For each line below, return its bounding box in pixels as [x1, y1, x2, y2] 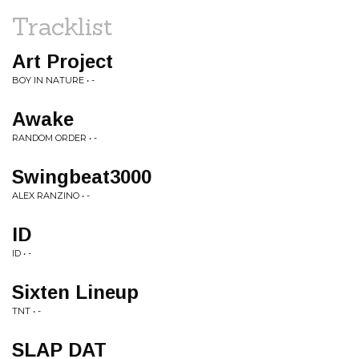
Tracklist [12, 11, 113, 42]
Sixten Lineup [12, 281, 139, 303]
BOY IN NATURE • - [12, 75, 95, 86]
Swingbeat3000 [12, 166, 151, 188]
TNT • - [12, 305, 41, 317]
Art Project [12, 50, 113, 72]
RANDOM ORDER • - [12, 132, 97, 143]
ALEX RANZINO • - [12, 190, 90, 201]
